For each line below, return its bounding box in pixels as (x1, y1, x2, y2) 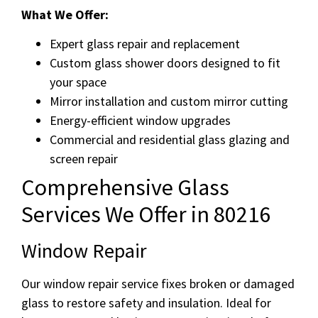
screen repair (50, 150, 118, 168)
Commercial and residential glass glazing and (50, 131, 290, 148)
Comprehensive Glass (21, 173, 229, 202)
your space (50, 74, 106, 91)
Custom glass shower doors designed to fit (50, 55, 280, 72)
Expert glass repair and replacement (50, 35, 240, 53)
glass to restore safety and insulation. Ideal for (21, 295, 271, 312)
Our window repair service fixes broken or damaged (21, 275, 295, 292)
